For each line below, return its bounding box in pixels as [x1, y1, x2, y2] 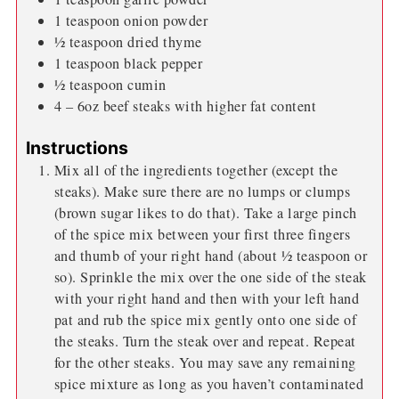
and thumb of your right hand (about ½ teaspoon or [53, 246, 368, 266]
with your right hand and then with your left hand [53, 289, 360, 309]
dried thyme [127, 32, 202, 53]
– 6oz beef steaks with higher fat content [65, 96, 317, 117]
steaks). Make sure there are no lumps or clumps [53, 182, 351, 202]
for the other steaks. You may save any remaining [53, 353, 356, 373]
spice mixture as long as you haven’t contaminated [53, 374, 364, 395]
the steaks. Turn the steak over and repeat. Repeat [53, 331, 356, 352]
